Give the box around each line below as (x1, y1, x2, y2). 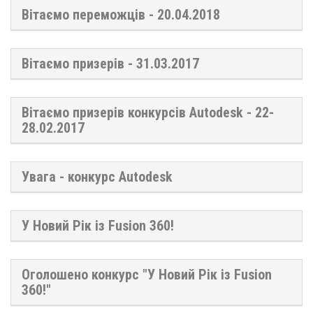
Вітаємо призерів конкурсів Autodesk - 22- (22, 103, 274, 121)
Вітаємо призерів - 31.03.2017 (22, 54, 199, 72)
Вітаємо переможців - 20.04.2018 (22, 6, 220, 23)
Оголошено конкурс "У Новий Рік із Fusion (22, 265, 272, 283)
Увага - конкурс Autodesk (22, 168, 173, 185)
